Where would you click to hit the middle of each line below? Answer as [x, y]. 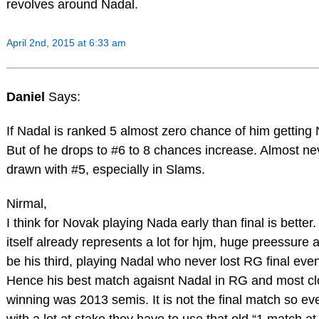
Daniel [27, 97]
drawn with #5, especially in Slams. [105, 169]
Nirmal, [26, 203]
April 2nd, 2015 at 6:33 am [66, 43]
